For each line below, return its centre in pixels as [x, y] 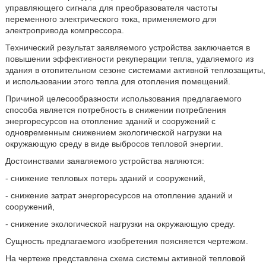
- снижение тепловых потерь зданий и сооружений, [105, 178]
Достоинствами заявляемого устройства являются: [104, 161]
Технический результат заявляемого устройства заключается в [127, 47]
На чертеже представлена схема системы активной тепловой [125, 258]
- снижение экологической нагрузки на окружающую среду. [120, 224]
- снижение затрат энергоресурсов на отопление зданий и [119, 195]
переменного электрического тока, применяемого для [111, 19]
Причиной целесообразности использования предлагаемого [123, 99]
